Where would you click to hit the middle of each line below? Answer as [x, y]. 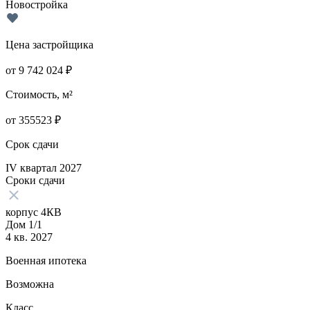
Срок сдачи [32, 144]
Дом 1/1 [24, 224]
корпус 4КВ [34, 212]
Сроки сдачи [35, 180]
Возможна [30, 284]
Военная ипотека [46, 260]
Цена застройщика [49, 44]
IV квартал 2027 [44, 167]
